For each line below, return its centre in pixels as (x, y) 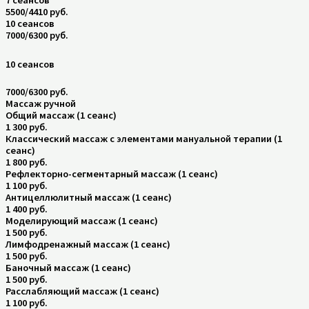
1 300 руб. (27, 127)
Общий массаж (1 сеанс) (61, 115)
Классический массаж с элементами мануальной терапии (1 (144, 138)
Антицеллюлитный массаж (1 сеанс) (89, 197)
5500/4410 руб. (37, 12)
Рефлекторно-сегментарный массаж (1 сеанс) (112, 173)
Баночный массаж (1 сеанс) (68, 267)
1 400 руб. (27, 209)
